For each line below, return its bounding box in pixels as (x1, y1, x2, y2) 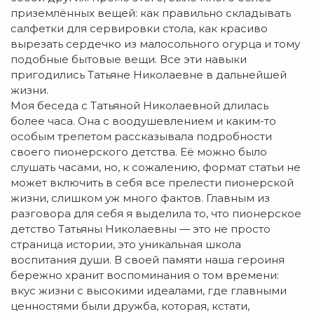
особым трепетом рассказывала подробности (11, 130, 272, 144)
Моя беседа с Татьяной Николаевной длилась (11, 99, 268, 113)
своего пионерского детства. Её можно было (11, 145, 267, 159)
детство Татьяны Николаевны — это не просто (11, 222, 271, 236)
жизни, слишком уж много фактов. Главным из (11, 191, 270, 205)
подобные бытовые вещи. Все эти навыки (11, 53, 247, 67)
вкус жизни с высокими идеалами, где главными (11, 284, 287, 298)
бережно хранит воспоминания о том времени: (11, 268, 279, 282)
